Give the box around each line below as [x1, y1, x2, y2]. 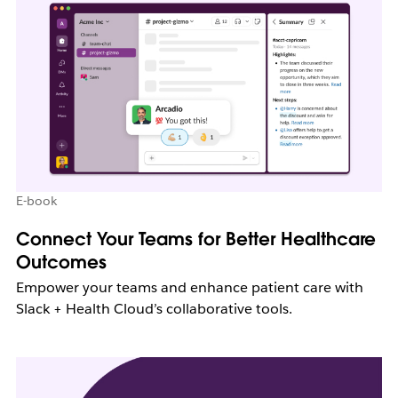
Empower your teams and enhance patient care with [15, 277, 363, 297]
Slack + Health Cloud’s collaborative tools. [15, 298, 292, 318]
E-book [15, 192, 57, 209]
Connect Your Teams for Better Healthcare [15, 227, 376, 251]
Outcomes [15, 250, 107, 274]
